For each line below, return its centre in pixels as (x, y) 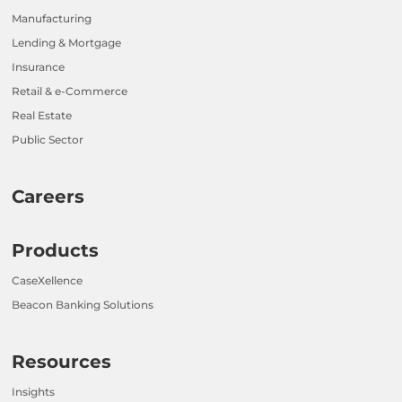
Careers (48, 196)
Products (56, 250)
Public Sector (48, 139)
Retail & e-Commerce (70, 91)
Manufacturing (52, 18)
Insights (34, 391)
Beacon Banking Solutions (83, 304)
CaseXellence (48, 280)
